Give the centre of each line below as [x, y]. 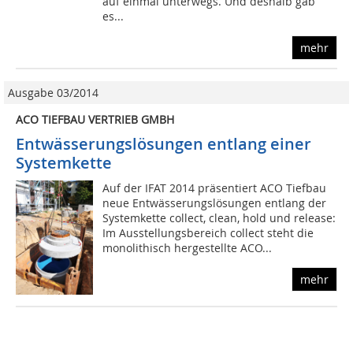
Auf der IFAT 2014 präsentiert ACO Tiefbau [215, 188]
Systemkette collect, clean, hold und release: [219, 218]
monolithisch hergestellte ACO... [188, 248]
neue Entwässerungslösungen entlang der [215, 203]
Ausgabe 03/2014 [53, 93]
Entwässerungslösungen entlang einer [163, 144]
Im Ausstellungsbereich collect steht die [208, 233]
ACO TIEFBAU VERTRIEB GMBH [95, 120]
